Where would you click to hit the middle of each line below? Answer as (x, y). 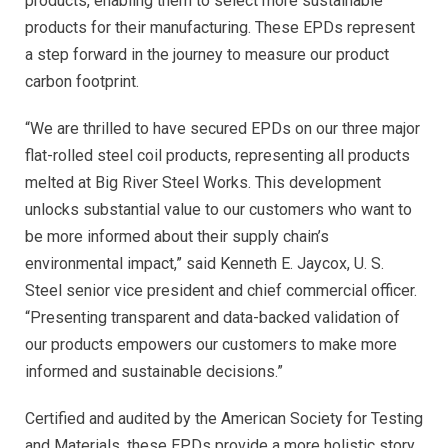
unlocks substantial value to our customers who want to (218, 210)
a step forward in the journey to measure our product (207, 55)
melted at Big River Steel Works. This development (203, 183)
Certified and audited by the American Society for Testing (224, 419)
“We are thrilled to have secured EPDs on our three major (222, 129)
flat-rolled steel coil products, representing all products (217, 156)
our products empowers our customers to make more (211, 345)
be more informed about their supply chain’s (177, 237)
